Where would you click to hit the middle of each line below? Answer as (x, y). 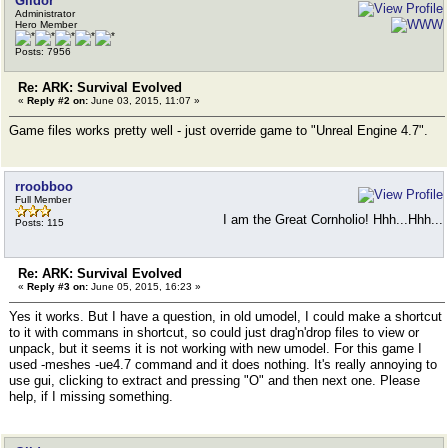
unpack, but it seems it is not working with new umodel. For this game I (215, 348)
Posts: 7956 (43, 51)
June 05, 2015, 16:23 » (144, 286)
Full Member (43, 199)
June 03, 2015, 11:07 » (144, 100)
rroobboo (44, 186)
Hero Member (46, 24)
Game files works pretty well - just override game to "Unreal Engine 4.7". (218, 130)
